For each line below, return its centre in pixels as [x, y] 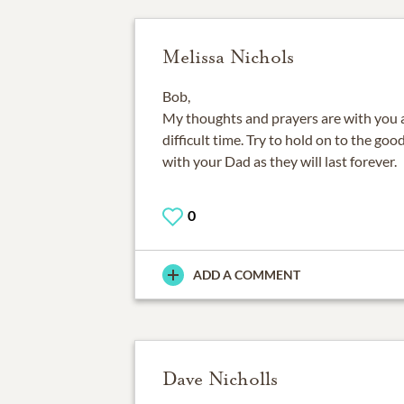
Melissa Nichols [228, 57]
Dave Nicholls [220, 379]
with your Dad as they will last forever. [279, 161]
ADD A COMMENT [246, 275]
